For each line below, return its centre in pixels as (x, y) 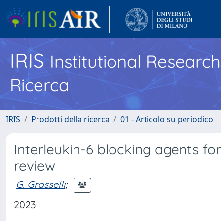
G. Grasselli (40, 184)
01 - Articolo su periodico (167, 119)
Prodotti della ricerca (70, 119)
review (35, 166)
